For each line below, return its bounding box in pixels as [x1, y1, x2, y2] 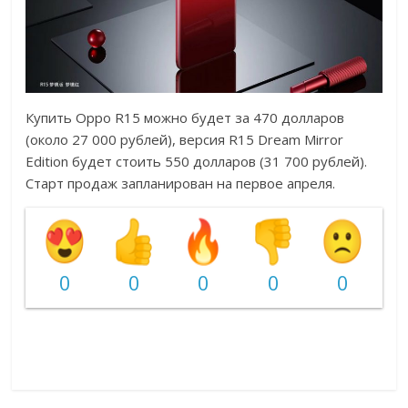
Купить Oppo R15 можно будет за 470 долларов [25, 108, 345, 127]
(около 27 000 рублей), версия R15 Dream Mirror [25, 130, 344, 149]
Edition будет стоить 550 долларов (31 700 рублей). [25, 152, 368, 171]
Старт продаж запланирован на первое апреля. [25, 174, 336, 193]
